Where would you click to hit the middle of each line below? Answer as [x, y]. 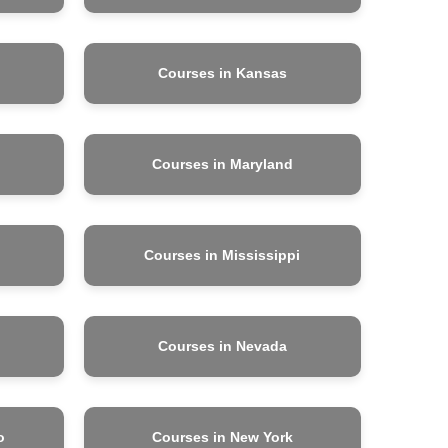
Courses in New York [222, 436]
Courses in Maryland [222, 163]
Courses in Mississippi [222, 254]
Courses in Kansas [222, 72]
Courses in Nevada [222, 345]
